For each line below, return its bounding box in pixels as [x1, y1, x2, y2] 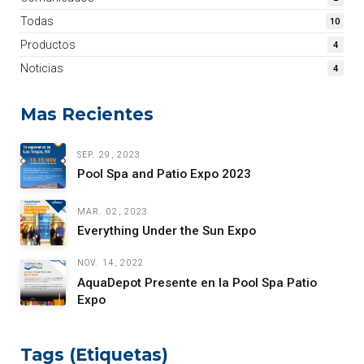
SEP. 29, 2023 [76, 149, 141, 161]
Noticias [19, 61, 63, 75]
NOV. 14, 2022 [76, 258, 145, 269]
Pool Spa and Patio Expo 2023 [76, 167, 251, 182]
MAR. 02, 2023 [76, 206, 149, 218]
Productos [19, 37, 76, 51]
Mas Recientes [19, 104, 154, 125]
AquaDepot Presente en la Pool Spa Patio [76, 275, 317, 290]
